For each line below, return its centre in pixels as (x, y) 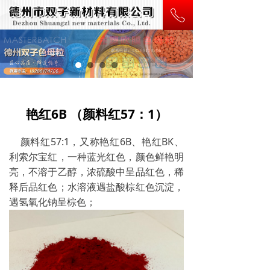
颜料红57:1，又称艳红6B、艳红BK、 (102, 142)
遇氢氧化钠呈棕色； (52, 202)
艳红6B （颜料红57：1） (96, 114)
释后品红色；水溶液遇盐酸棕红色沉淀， (96, 187)
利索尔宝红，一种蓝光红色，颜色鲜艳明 (96, 157)
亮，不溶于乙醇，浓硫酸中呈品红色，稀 (96, 172)
